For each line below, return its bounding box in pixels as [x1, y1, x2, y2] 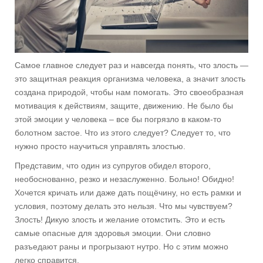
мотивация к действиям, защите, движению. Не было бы [15, 101, 233, 111]
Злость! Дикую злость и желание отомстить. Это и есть [15, 215, 225, 225]
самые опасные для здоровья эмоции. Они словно [15, 228, 211, 238]
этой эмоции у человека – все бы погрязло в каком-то [15, 114, 221, 124]
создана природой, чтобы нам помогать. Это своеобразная [15, 87, 244, 97]
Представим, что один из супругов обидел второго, [15, 161, 211, 171]
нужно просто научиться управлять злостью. [15, 141, 186, 151]
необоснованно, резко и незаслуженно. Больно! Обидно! [15, 174, 234, 184]
